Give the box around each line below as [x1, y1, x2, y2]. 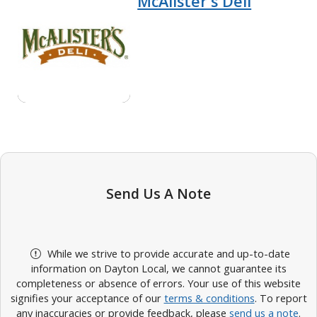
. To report [254, 291, 307, 306]
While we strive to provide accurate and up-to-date [45, 246, 290, 261]
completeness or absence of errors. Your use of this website [16, 276, 301, 291]
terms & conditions [163, 291, 255, 306]
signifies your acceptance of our [10, 291, 164, 306]
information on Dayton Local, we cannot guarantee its [30, 261, 287, 276]
